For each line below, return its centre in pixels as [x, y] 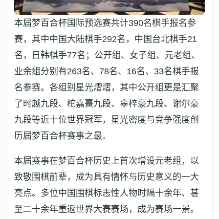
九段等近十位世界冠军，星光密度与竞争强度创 [107, 120]
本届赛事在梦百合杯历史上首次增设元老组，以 [107, 161]
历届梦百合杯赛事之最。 [63, 136]
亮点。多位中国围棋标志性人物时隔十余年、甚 [107, 193]
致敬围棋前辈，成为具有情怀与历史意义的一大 [107, 177]
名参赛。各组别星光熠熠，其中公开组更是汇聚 [107, 87]
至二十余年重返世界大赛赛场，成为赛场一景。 [107, 209]
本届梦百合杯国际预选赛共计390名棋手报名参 [105, 23]
